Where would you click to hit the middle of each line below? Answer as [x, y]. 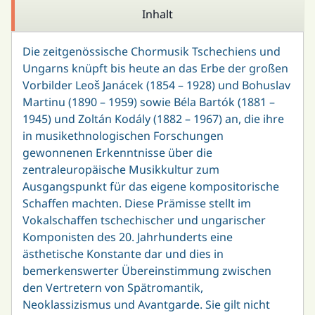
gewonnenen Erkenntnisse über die [117, 152]
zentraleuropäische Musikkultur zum [121, 169]
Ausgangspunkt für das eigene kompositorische [151, 186]
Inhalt [157, 14]
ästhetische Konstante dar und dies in [123, 253]
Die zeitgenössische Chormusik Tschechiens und [152, 51]
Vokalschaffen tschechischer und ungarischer [144, 220]
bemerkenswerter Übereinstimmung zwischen [147, 270]
